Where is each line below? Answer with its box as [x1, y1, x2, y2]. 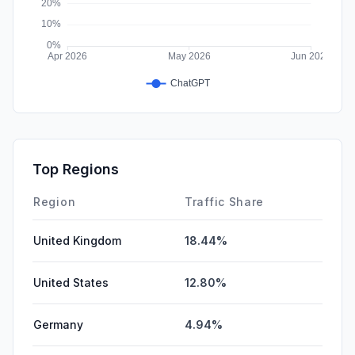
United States [33, 275, 109, 289]
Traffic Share [185, 194, 265, 208]
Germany [33, 317, 83, 331]
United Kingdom [33, 233, 121, 247]
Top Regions [32, 160, 119, 177]
